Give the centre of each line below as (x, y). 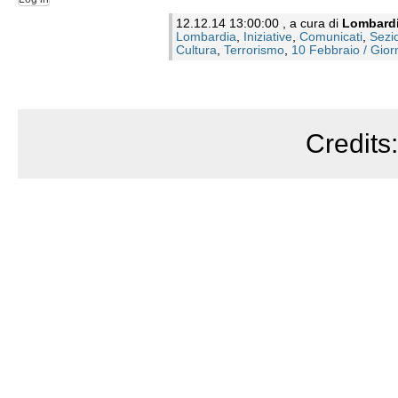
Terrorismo (254, 50)
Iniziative (268, 36)
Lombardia (206, 36)
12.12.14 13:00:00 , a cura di (259, 23)
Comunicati (331, 36)
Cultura (196, 50)
